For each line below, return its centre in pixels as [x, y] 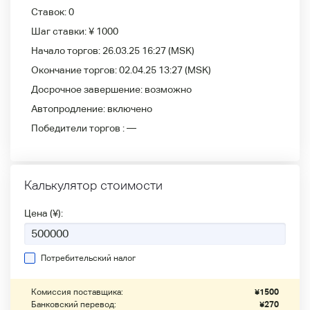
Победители [60, 128]
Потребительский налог [88, 258]
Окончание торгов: [75, 70]
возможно [168, 89]
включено [130, 108]
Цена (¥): [44, 213]
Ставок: [50, 11]
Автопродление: [69, 108]
